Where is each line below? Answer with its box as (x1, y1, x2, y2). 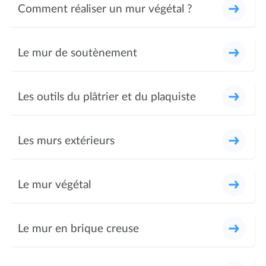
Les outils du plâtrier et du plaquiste (18, 91, 196, 103)
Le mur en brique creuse (18, 223, 139, 235)
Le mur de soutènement (18, 47, 137, 59)
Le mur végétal (18, 179, 91, 191)
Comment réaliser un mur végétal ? (18, 3, 192, 15)
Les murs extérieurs (18, 135, 115, 147)
